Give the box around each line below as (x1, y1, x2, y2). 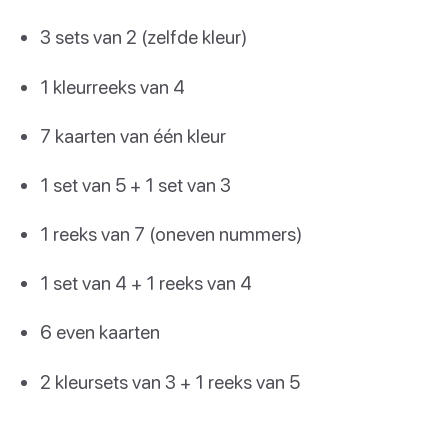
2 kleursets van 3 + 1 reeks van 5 (40, 369, 300, 393)
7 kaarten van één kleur (40, 123, 226, 147)
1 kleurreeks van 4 (40, 74, 185, 98)
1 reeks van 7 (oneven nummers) (40, 222, 302, 246)
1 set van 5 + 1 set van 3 (40, 172, 231, 196)
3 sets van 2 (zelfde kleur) (40, 25, 247, 49)
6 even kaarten (40, 320, 160, 344)
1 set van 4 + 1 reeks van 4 (40, 271, 252, 295)
